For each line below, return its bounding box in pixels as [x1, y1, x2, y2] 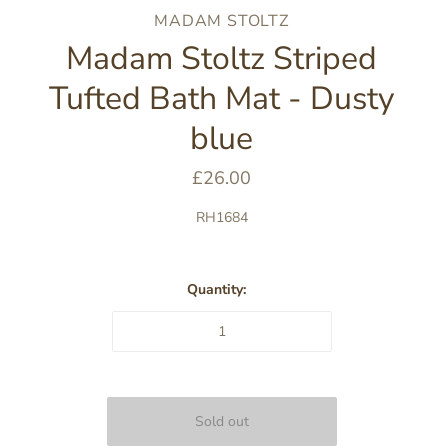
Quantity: [187, 279, 246, 299]
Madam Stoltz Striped [66, 36, 377, 80]
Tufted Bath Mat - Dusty [49, 76, 394, 120]
